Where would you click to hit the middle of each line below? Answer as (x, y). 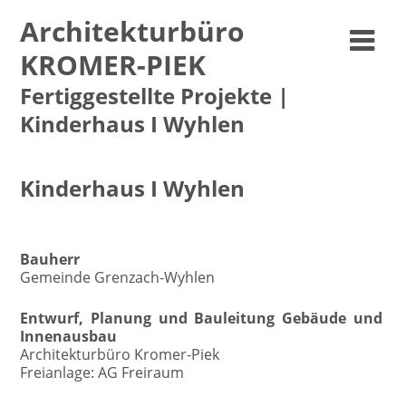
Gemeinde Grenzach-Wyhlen (118, 277)
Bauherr (50, 259)
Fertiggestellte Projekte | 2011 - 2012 (138, 212)
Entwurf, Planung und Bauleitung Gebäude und (201, 318)
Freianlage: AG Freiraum (102, 372)
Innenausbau (69, 336)
